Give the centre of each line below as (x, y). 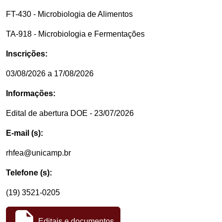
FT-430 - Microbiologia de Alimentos (69, 14)
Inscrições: (27, 54)
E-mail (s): (25, 133)
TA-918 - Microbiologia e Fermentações (75, 34)
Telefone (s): (29, 173)
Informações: (31, 93)
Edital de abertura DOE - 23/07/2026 (70, 113)
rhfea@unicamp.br (38, 153)
